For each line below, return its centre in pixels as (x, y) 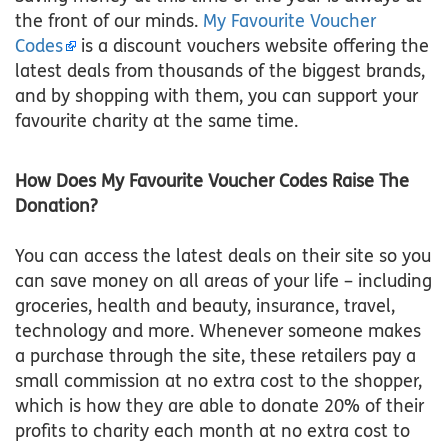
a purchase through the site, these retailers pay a (215, 356)
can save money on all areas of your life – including (223, 281)
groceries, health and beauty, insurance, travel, (205, 306)
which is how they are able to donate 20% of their (219, 406)
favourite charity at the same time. (159, 121)
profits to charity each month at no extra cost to (212, 431)
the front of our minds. (109, 21)
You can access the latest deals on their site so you (223, 256)
